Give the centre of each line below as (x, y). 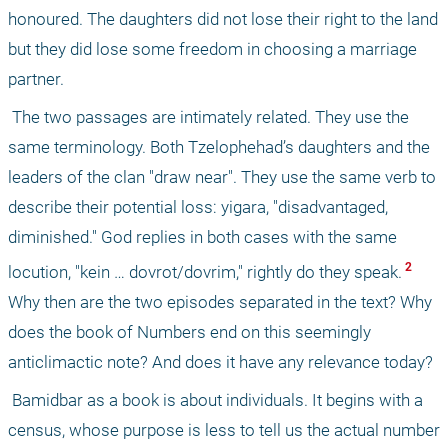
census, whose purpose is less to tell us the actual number (224, 429)
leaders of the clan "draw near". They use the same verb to (222, 176)
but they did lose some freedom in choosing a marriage (212, 48)
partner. (36, 78)
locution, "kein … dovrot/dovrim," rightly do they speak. (205, 271)
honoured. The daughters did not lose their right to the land (223, 18)
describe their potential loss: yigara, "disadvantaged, (198, 206)
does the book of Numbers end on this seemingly (189, 331)
